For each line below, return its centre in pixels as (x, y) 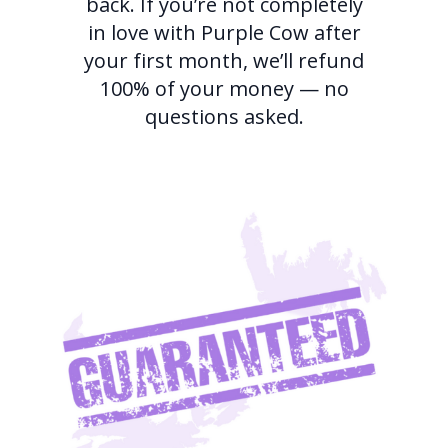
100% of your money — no (224, 89)
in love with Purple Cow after (224, 33)
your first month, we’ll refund (224, 61)
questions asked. (224, 117)
